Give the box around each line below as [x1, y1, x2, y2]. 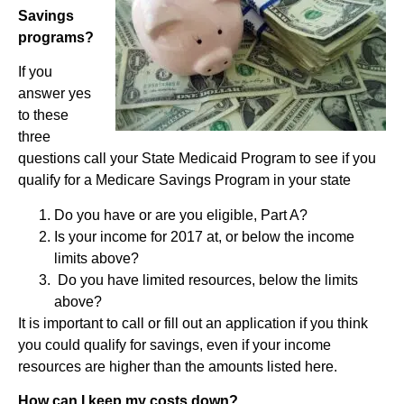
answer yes [18, 86, 91, 102]
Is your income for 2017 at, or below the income [54, 228, 354, 244]
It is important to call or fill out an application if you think [18, 315, 368, 331]
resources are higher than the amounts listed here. [18, 358, 337, 374]
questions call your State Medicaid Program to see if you [18, 151, 376, 167]
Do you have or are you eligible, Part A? [54, 207, 308, 223]
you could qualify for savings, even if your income [18, 336, 331, 353]
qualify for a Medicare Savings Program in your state [18, 172, 351, 188]
